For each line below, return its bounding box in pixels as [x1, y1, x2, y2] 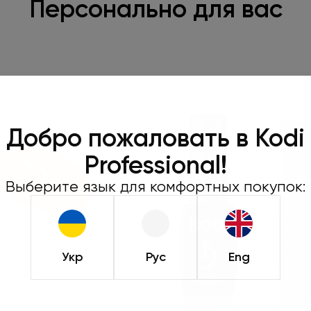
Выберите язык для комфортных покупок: [6, 178, 305, 195]
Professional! [84, 150, 227, 180]
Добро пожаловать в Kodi [6, 123, 305, 153]
